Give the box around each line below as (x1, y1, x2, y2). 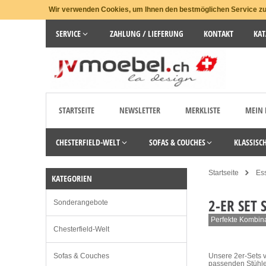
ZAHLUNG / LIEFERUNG (109, 28, 183, 39)
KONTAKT (203, 28, 233, 39)
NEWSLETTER (119, 104, 160, 116)
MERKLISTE (185, 104, 220, 116)
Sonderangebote (53, 198, 108, 207)
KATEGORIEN (52, 173, 92, 185)
